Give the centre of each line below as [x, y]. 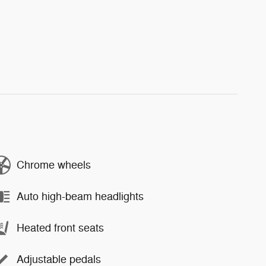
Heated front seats [60, 228]
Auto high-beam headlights [80, 197]
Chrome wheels [54, 165]
